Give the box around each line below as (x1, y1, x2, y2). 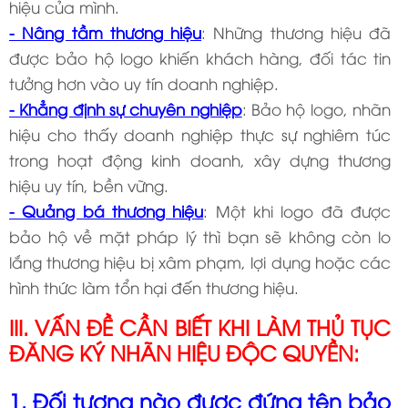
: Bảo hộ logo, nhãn (241, 97, 392, 119)
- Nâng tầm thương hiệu (9, 21, 202, 43)
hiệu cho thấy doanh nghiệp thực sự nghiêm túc (9, 123, 392, 145)
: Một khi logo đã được (203, 199, 392, 221)
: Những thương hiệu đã (201, 21, 392, 43)
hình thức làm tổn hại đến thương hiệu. (9, 276, 299, 298)
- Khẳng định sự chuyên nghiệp (9, 97, 242, 119)
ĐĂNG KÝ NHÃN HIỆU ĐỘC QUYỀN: (9, 337, 359, 366)
